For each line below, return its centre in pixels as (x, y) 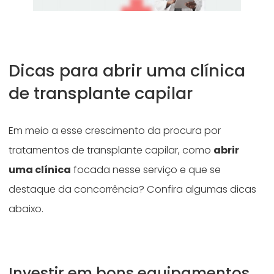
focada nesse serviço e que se (146, 169)
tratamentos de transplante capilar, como (111, 150)
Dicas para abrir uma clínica (127, 70)
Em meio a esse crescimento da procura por (115, 130)
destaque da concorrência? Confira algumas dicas (133, 189)
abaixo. (28, 209)
